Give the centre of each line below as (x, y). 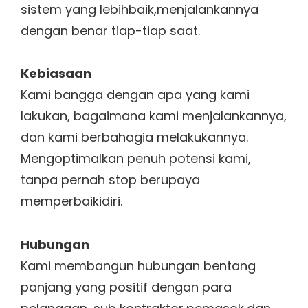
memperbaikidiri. (71, 201)
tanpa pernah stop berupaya (110, 180)
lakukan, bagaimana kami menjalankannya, (154, 116)
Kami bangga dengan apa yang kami (135, 95)
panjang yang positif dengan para (126, 287)
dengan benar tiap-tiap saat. (110, 30)
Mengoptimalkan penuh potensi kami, (136, 159)
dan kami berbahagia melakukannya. (134, 137)
